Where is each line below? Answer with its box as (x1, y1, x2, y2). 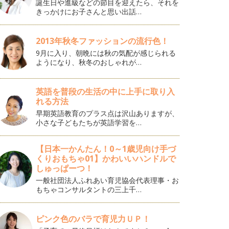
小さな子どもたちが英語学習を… (36, 118, 142, 127)
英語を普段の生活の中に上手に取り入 (36, 86, 175, 97)
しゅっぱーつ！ (36, 163, 94, 174)
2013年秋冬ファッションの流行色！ (36, 35, 169, 47)
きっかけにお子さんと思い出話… (36, 7, 142, 16)
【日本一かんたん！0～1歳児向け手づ (36, 143, 176, 154)
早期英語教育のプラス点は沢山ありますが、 (36, 108, 179, 118)
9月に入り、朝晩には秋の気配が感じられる (36, 48, 176, 58)
